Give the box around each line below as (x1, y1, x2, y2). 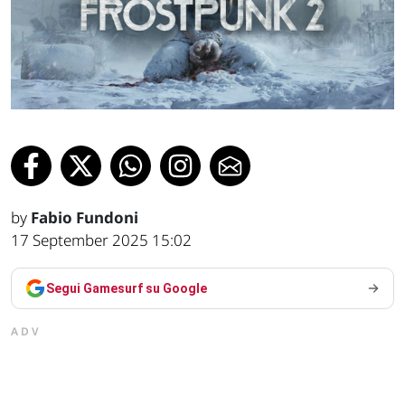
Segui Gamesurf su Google (46, 281, 207, 297)
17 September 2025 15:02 (11, 230, 192, 251)
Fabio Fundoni (31, 207, 138, 229)
